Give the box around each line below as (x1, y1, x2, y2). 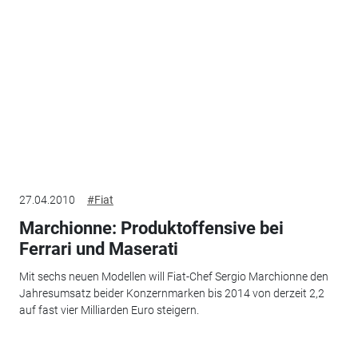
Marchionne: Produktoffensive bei (18, 218, 284, 239)
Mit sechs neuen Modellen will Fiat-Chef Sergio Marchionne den (18, 269, 328, 283)
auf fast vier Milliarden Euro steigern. (18, 303, 199, 316)
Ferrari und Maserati (18, 239, 178, 260)
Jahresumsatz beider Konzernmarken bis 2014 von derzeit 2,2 (18, 286, 324, 300)
